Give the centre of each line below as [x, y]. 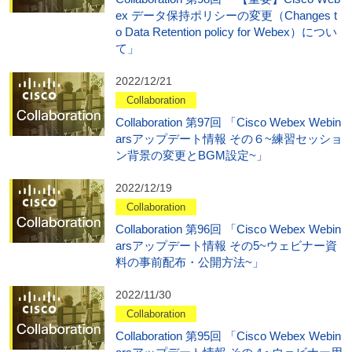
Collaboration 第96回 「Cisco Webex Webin [228, 229]
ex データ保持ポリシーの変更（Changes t [226, 16]
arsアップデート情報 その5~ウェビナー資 [226, 246]
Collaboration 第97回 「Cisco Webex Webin [228, 123]
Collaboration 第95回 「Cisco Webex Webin [228, 336]
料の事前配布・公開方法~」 [189, 262]
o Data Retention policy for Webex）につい [226, 32]
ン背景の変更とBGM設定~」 [191, 156]
